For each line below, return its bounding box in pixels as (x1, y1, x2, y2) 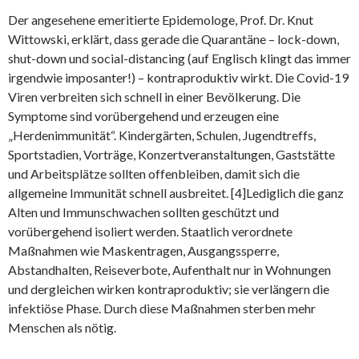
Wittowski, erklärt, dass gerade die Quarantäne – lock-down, (8, 31, 339, 46)
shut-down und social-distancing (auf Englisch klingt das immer (8, 50, 351, 66)
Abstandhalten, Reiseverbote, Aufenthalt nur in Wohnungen (8, 262, 331, 277)
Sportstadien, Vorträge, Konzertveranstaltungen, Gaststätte (8, 147, 335, 162)
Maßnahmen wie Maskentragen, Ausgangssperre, (8, 243, 279, 258)
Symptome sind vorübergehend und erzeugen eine (8, 108, 279, 123)
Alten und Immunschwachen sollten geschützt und (8, 204, 279, 220)
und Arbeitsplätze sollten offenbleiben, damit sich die (8, 166, 300, 181)
